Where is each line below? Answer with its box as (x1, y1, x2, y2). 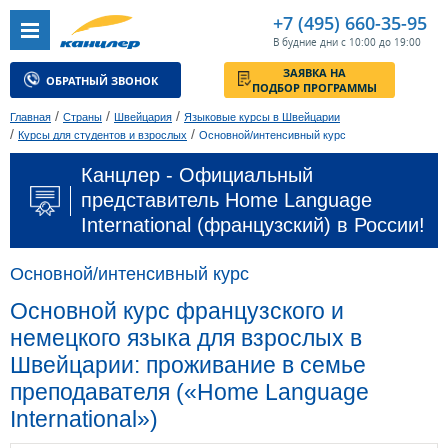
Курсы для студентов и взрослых (18, 129, 187, 142)
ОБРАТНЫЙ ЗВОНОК (51, 81, 176, 98)
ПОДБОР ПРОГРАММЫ (279, 88, 419, 106)
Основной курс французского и (10, 298, 344, 325)
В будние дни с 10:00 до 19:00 (273, 35, 421, 49)
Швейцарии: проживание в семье (10, 352, 366, 379)
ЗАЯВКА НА (313, 72, 384, 89)
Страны (63, 111, 102, 124)
